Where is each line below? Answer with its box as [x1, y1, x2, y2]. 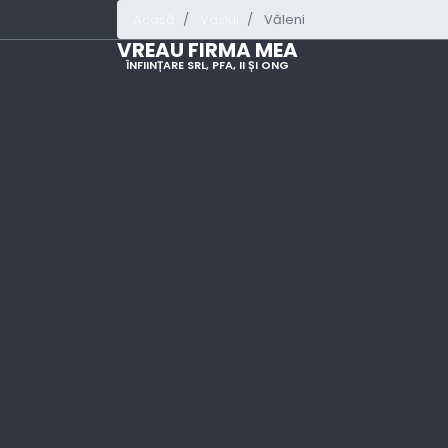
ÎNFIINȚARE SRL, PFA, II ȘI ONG [126, 57, 289, 74]
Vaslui [200, 11, 239, 28]
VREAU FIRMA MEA [117, 36, 298, 65]
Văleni [264, 11, 305, 28]
